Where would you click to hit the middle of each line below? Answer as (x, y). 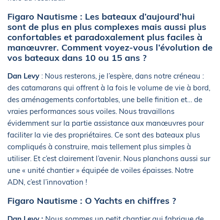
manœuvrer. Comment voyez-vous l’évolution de (110, 48)
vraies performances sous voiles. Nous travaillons (91, 111)
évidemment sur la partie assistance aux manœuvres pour (106, 123)
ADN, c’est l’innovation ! (47, 182)
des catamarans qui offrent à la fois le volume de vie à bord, (109, 88)
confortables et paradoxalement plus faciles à (105, 37)
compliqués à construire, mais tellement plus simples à (99, 147)
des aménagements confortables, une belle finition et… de (105, 100)
